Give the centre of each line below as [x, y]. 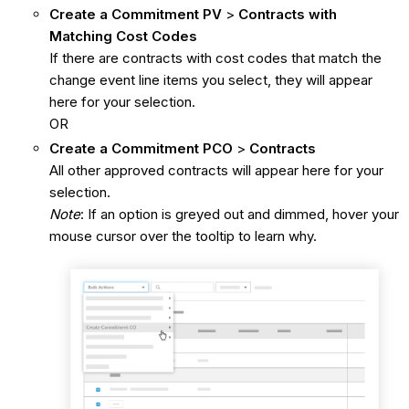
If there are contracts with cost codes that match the [215, 58]
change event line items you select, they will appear [210, 79]
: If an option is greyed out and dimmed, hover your [239, 215]
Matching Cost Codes [123, 36]
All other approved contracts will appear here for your [216, 171]
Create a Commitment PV [135, 14]
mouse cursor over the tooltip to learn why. [183, 236]
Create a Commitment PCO [141, 149]
